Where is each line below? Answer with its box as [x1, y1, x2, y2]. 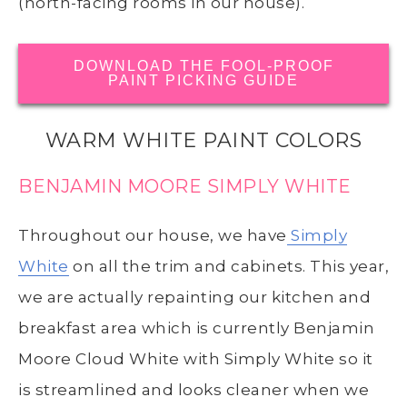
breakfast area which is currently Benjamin [18, 319, 374, 338]
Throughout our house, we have [18, 226, 287, 245]
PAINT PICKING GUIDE [108, 73, 299, 89]
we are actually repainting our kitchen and [18, 288, 371, 307]
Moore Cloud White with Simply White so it [18, 350, 373, 369]
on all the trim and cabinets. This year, [68, 257, 389, 276]
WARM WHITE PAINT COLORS [45, 128, 362, 154]
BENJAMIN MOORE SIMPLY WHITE [18, 175, 352, 198]
